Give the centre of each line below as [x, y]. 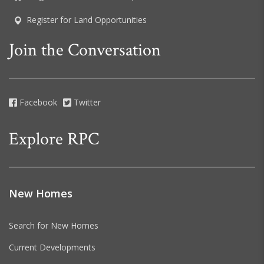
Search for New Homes [54, 225]
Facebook [37, 102]
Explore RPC [54, 139]
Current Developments [52, 247]
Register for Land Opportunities [87, 20]
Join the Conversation [85, 50]
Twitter [86, 102]
